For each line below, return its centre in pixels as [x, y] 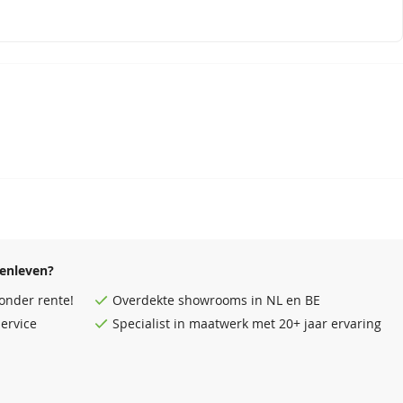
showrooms [212, 300]
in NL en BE [283, 300]
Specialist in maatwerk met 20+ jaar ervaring [246, 324]
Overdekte [145, 300]
